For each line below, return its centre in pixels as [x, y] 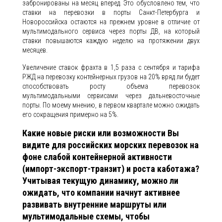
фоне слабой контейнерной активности [97, 157]
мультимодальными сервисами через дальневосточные [111, 96]
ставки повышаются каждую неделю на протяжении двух [111, 41]
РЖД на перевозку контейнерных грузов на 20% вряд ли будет [111, 77]
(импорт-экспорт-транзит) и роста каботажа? [111, 169]
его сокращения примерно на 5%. [70, 114]
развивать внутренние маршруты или [94, 204]
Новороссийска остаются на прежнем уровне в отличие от [111, 22]
